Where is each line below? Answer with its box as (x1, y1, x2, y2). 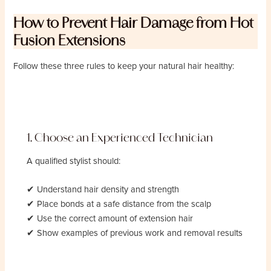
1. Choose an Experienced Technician (27, 131, 214, 145)
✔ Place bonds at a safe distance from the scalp (27, 198, 212, 209)
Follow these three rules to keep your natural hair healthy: (13, 60, 235, 71)
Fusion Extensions (13, 31, 126, 49)
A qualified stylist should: (27, 155, 121, 166)
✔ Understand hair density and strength (27, 184, 180, 195)
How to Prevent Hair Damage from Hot (13, 13, 254, 31)
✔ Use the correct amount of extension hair (27, 213, 194, 224)
